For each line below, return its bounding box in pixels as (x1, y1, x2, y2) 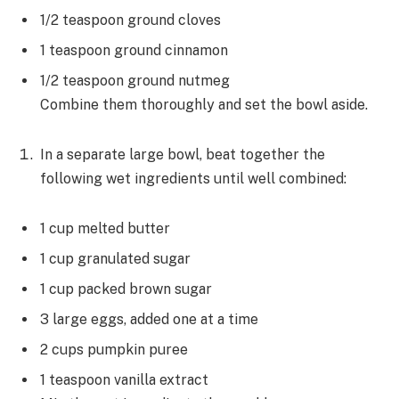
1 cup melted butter (40, 219, 170, 237)
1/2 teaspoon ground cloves (40, 12, 221, 29)
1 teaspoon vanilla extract (40, 370, 208, 388)
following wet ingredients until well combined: (40, 169, 346, 187)
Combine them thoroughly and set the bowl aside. (40, 96, 368, 114)
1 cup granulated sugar (40, 249, 191, 267)
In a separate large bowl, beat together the (40, 145, 325, 163)
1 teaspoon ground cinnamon (40, 42, 228, 60)
